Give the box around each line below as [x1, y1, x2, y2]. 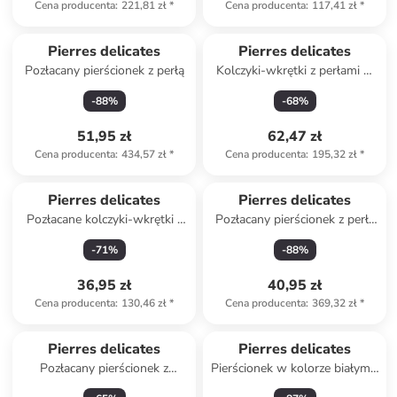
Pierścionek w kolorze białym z [210, 360, 379, 377]
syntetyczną [262, 229, 328, 245]
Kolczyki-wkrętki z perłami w [215, 62, 374, 79]
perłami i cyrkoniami [50, 229, 160, 245]
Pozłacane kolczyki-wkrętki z [26, 211, 183, 228]
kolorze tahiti [259, 80, 331, 97]
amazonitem [71, 378, 138, 394]
